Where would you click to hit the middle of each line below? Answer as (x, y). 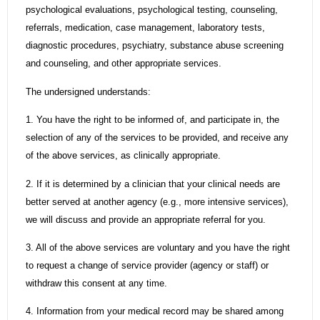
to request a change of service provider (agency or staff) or (147, 265)
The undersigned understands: (88, 91)
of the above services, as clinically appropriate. (123, 156)
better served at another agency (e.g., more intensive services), (157, 201)
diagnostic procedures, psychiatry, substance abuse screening (155, 46)
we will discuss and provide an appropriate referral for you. (146, 219)
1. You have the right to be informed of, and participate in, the (152, 120)
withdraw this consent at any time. (96, 283)
